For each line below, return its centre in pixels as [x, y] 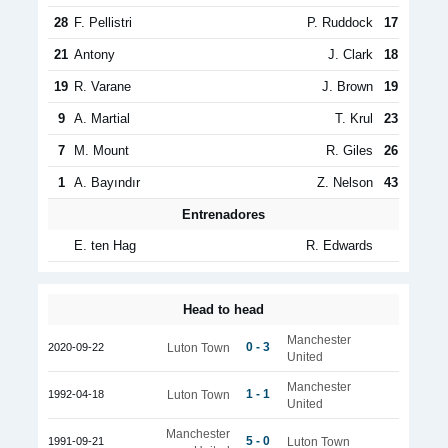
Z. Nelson [345, 182]
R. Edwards [339, 245]
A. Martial [102, 118]
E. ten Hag [105, 245]
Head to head [223, 309]
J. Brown [347, 86]
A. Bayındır [107, 182]
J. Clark [350, 54]
